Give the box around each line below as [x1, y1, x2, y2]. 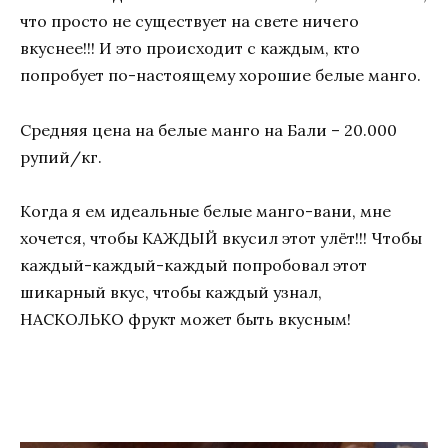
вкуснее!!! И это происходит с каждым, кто [20, 38, 360, 59]
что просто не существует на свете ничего [20, 11, 359, 32]
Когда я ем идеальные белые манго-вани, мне [20, 200, 391, 221]
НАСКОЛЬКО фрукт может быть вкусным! [20, 308, 351, 329]
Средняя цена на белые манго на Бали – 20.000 [20, 119, 397, 140]
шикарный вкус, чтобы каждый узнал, [20, 281, 322, 302]
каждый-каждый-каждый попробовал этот [20, 254, 367, 275]
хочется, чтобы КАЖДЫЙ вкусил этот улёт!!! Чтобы [20, 227, 422, 248]
